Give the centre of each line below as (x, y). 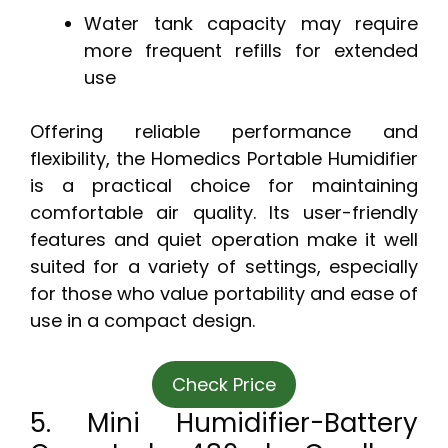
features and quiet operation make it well (224, 240)
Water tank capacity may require (251, 24)
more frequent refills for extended (251, 51)
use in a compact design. (142, 321)
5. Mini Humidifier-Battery (224, 423)
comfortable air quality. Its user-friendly (224, 213)
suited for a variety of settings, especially (224, 267)
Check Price (224, 385)
